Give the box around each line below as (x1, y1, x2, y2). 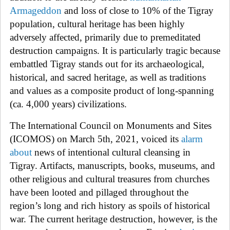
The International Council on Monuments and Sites (10, 120, 212, 131)
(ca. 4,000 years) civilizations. (10, 98, 127, 109)
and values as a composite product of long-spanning (10, 85, 214, 96)
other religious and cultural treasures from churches (10, 173, 209, 184)
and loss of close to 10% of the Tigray (62, 5, 214, 16)
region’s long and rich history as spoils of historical (10, 200, 210, 211)
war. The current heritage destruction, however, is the (10, 213, 217, 224)
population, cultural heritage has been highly (10, 18, 185, 29)
